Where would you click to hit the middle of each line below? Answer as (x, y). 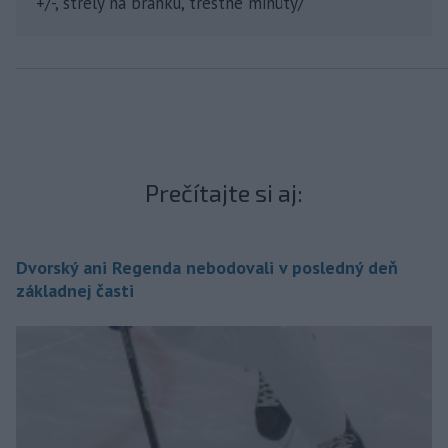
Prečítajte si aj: (224, 193)
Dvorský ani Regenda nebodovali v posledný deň (207, 268)
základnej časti (75, 291)
